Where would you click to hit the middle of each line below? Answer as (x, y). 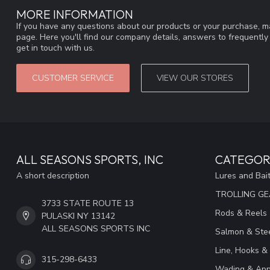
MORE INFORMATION (75, 14)
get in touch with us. (55, 48)
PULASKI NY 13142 (78, 216)
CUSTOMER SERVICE (73, 78)
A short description (53, 175)
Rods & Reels (241, 213)
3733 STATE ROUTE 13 (88, 203)
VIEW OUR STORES (195, 78)
